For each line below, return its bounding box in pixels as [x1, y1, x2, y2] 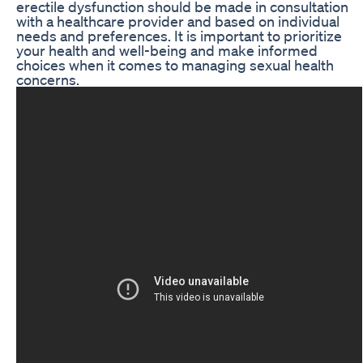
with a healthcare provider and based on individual [16, 11, 340, 30]
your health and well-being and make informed [16, 41, 318, 59]
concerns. [16, 70, 79, 88]
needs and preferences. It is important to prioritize [16, 26, 342, 45]
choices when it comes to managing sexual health [16, 55, 334, 74]
